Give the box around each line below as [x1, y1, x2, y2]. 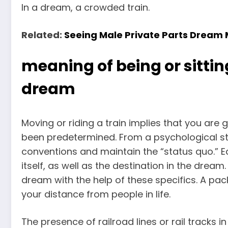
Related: [21, 28, 64, 41]
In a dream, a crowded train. [21, 1, 150, 14]
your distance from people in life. [21, 188, 170, 201]
